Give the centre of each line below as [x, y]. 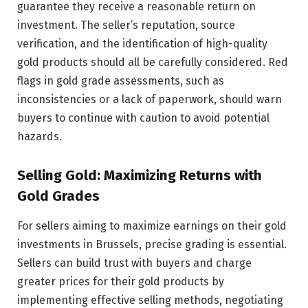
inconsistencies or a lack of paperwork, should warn [150, 100]
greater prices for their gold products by [121, 282]
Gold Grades [58, 196]
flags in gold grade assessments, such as [121, 81]
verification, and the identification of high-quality [142, 44]
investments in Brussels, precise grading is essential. [152, 245]
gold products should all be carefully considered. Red [153, 63]
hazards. [40, 137]
